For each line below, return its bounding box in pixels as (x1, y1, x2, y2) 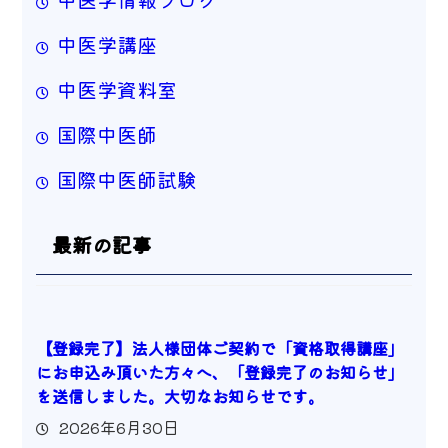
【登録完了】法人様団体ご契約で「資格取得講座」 (35, 336, 404, 361)
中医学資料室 (56, 74, 177, 104)
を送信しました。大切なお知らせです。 (35, 384, 324, 409)
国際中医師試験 (56, 164, 197, 194)
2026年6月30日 (58, 415, 179, 440)
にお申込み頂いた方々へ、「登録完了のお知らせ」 (35, 360, 404, 385)
